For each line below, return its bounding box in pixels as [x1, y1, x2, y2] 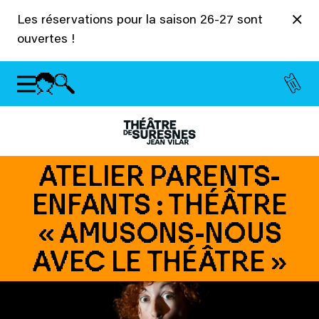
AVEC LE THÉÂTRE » [32, 244, 287, 278]
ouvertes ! [17, 33, 75, 46]
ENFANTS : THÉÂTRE [31, 187, 288, 221]
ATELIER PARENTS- [38, 159, 281, 193]
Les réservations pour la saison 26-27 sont [17, 14, 263, 27]
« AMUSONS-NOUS [37, 216, 282, 250]
